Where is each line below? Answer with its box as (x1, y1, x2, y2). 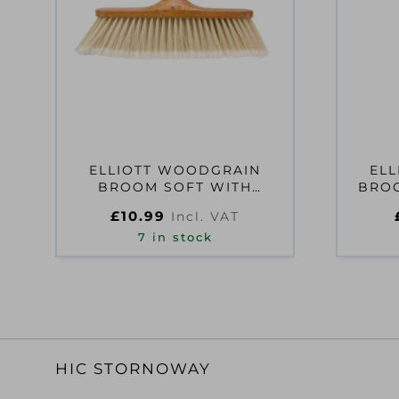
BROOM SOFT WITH (98, 179, 252, 196)
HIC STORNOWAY (55, 360, 211, 379)
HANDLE (142, 196, 208, 213)
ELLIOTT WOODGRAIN (89, 162, 261, 179)
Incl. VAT (171, 208, 240, 225)
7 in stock (137, 231, 213, 245)
